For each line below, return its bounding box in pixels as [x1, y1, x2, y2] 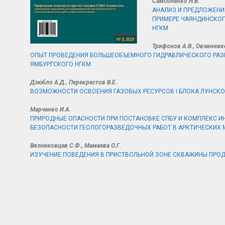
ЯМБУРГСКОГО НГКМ [30, 61, 91, 68]
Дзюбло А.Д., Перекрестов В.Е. [30, 79, 119, 86]
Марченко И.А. [30, 106, 71, 113]
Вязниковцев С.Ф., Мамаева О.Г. [30, 142, 121, 149]
